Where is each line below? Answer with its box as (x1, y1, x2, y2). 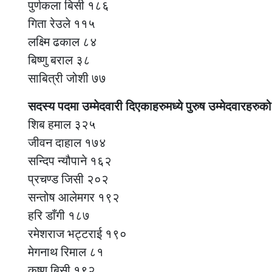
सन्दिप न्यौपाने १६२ (28, 154, 112, 168)
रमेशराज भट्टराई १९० (28, 226, 127, 240)
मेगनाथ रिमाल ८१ (28, 245, 104, 259)
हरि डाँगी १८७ (28, 208, 90, 222)
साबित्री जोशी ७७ (28, 71, 106, 85)
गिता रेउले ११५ (28, 16, 95, 30)
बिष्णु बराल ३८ (28, 53, 90, 67)
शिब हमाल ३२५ (28, 117, 96, 131)
